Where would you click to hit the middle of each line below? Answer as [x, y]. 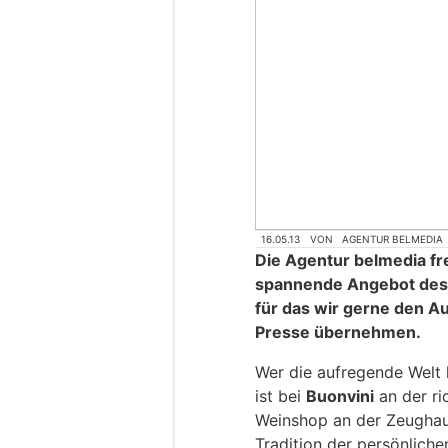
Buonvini [340, 396]
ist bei [280, 396]
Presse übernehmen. [338, 332]
